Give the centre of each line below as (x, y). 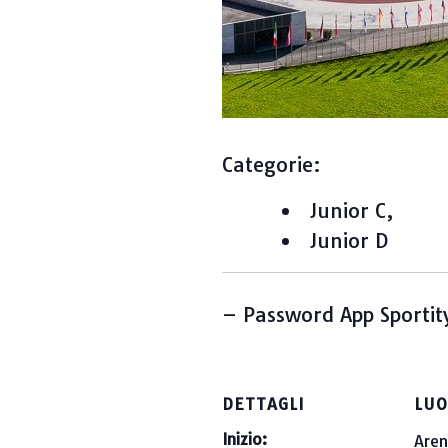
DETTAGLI (263, 404)
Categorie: (271, 164)
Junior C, (352, 210)
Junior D (349, 240)
